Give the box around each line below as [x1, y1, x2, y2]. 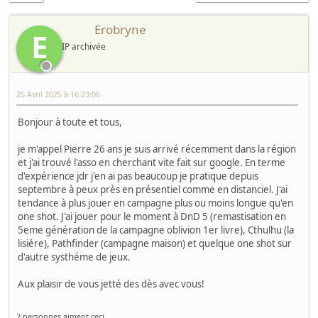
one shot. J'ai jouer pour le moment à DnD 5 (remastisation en [18, 209, 286, 223]
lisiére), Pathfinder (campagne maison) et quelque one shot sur [18, 236, 292, 250]
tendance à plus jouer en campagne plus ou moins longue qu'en [18, 196, 293, 209]
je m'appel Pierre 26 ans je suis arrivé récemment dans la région [18, 142, 296, 155]
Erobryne [94, 21, 146, 38]
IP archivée [61, 40, 106, 53]
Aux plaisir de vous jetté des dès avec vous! [18, 277, 204, 290]
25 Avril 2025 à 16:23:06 [16, 89, 100, 100]
